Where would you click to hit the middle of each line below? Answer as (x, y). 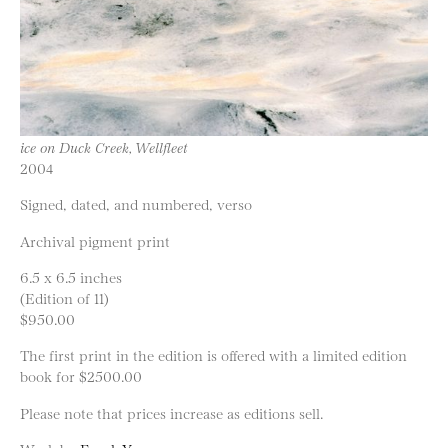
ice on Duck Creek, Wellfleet (104, 146)
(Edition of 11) (64, 298)
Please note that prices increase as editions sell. (171, 412)
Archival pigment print (95, 240)
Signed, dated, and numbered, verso (136, 204)
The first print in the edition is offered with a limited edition (213, 355)
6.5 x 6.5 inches (71, 277)
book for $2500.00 (81, 376)
